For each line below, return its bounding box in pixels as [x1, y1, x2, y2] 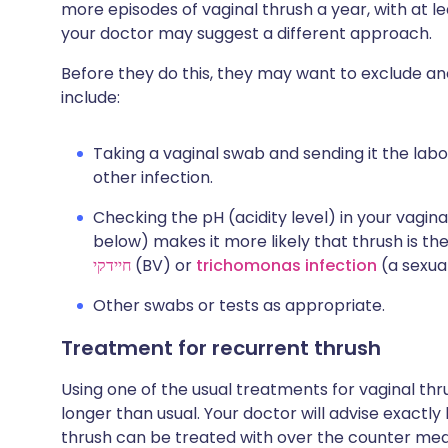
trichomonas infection [196, 254, 377, 277]
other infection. [93, 166, 213, 189]
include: [61, 86, 120, 109]
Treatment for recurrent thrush [61, 334, 381, 362]
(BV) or [135, 254, 196, 277]
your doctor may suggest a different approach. [61, 22, 432, 45]
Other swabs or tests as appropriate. [93, 294, 385, 317]
